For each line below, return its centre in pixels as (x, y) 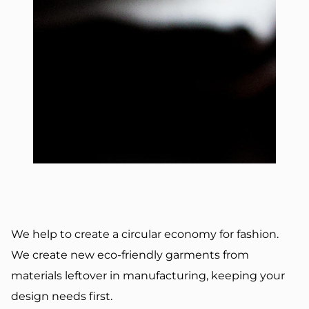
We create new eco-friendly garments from (130, 255)
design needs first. (62, 297)
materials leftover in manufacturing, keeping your (148, 276)
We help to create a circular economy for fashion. (145, 235)
